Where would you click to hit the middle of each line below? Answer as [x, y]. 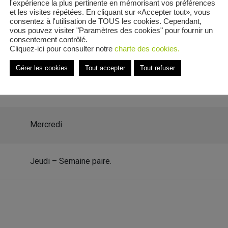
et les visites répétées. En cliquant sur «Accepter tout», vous [110, 12]
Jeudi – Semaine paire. [71, 161]
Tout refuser [158, 68]
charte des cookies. [147, 49]
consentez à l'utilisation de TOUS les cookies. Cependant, [106, 21]
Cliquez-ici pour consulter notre [62, 49]
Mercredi [46, 125]
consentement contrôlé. [49, 39]
